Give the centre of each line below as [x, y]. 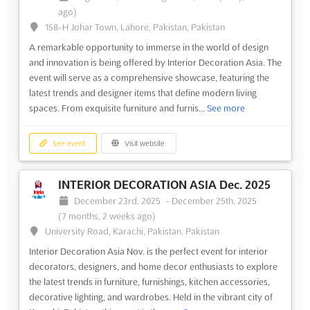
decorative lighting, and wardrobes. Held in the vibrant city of [151, 297]
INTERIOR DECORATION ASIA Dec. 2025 [164, 185]
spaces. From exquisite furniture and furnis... [118, 108]
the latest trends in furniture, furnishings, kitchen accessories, [149, 282]
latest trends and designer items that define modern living [143, 92]
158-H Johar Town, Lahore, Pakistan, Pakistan [135, 27]
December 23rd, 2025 [119, 201]
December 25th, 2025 [215, 201]
